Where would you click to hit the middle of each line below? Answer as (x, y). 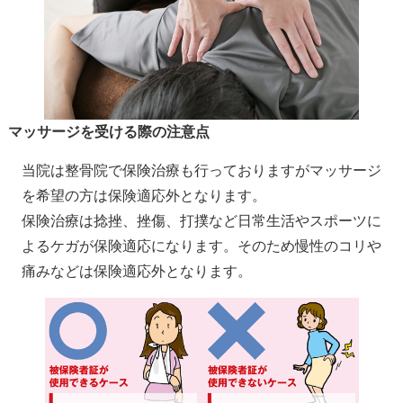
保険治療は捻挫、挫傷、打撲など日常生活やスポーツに (201, 220)
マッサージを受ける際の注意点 (108, 131)
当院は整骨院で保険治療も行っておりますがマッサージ (201, 170)
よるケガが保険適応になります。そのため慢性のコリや (201, 246)
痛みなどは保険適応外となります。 (136, 271)
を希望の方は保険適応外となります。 (143, 195)
